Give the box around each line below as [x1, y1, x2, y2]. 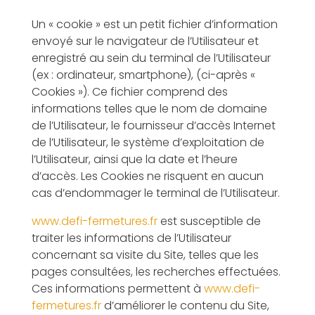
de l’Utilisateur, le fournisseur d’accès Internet [31, 117, 276, 134]
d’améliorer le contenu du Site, [101, 297, 269, 314]
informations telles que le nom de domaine [31, 101, 267, 117]
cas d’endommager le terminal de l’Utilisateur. [31, 185, 280, 201]
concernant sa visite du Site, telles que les [31, 247, 259, 263]
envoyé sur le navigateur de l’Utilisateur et [31, 33, 259, 49]
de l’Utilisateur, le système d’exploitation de [31, 134, 264, 150]
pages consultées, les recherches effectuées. [31, 264, 281, 280]
